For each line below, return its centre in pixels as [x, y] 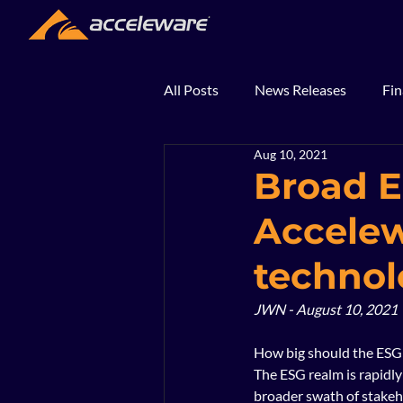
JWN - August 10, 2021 [326, 309]
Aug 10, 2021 [291, 154]
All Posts [191, 90]
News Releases [300, 90]
